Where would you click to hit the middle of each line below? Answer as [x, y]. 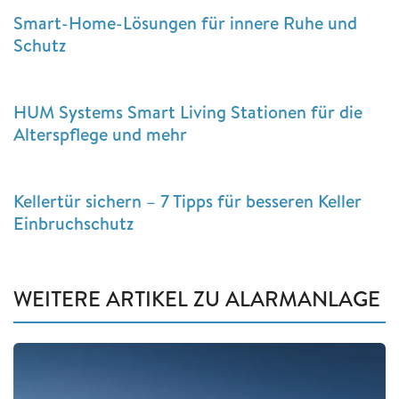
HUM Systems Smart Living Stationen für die [188, 112]
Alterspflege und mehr [100, 134]
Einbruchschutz [73, 224]
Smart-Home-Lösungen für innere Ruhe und [185, 23]
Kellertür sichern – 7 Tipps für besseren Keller [187, 201]
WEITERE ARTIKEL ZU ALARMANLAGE [197, 299]
